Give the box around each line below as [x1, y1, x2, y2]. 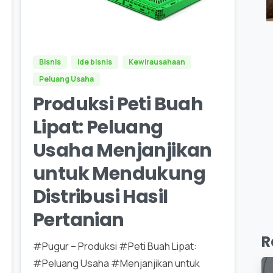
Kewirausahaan [128, 56, 185, 67]
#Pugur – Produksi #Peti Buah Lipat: [32, 239, 197, 253]
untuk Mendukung [32, 160, 205, 186]
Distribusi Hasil [32, 183, 168, 210]
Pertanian [32, 207, 124, 233]
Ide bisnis [77, 56, 112, 67]
